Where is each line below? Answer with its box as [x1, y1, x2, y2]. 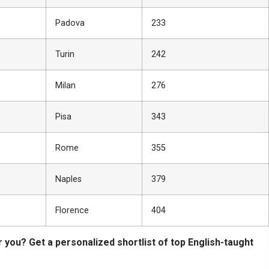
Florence [55, 205, 89, 216]
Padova [55, 17, 85, 28]
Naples [55, 174, 82, 184]
